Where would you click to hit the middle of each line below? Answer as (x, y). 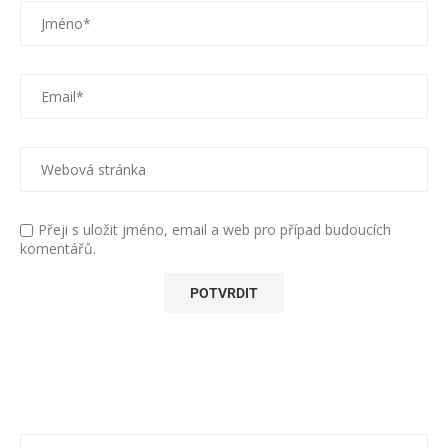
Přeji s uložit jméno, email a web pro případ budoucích (214, 230)
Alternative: (70, 323)
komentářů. (58, 249)
